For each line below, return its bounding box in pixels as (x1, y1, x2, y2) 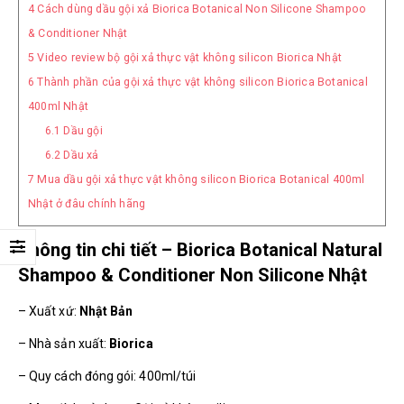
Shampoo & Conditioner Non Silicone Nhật (18, 263, 367, 286)
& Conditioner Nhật (28, 26, 128, 40)
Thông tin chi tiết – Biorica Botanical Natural (18, 238, 382, 261)
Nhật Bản (78, 303, 133, 318)
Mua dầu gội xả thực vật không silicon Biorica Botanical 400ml (34, 172, 365, 186)
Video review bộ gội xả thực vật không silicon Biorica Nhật (34, 50, 343, 64)
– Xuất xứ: (18, 303, 79, 318)
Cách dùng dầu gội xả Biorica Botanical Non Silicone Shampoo (34, 2, 367, 15)
